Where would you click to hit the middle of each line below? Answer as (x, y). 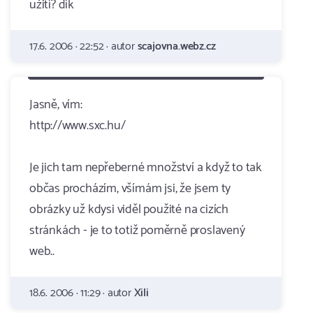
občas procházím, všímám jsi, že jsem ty (130, 189)
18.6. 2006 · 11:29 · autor (82, 293)
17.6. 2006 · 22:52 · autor (83, 46)
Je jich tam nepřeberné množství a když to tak (146, 168)
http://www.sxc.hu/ (78, 126)
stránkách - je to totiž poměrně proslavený (137, 231)
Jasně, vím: (56, 105)
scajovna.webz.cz (176, 46)
